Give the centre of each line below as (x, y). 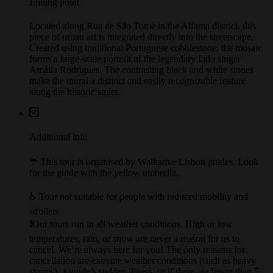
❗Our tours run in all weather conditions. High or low (131, 235)
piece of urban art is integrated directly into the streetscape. (141, 48)
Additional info (58, 148)
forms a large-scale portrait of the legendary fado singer (135, 70)
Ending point (54, 13)
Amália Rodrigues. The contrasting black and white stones (141, 81)
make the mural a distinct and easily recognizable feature (137, 92)
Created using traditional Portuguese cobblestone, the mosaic (146, 59)
